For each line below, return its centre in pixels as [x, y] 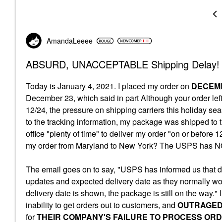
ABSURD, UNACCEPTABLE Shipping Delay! [123, 64]
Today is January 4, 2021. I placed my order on [109, 86]
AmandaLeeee [70, 41]
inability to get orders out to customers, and [102, 205]
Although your [166, 98]
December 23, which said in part [83, 98]
